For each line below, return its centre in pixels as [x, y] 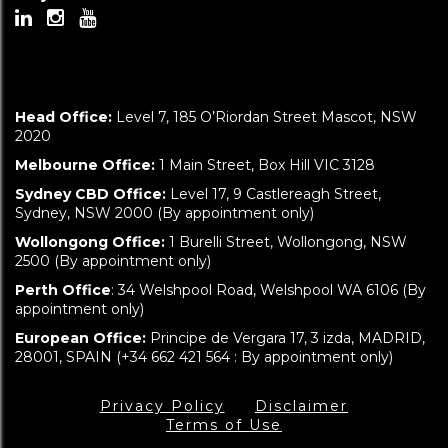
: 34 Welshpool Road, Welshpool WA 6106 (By [268, 290]
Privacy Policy [162, 406]
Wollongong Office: [92, 242]
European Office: [82, 338]
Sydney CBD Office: [92, 194]
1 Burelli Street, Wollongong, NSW [288, 242]
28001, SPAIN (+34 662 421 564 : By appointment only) [204, 357]
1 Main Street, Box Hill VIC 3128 [265, 165]
